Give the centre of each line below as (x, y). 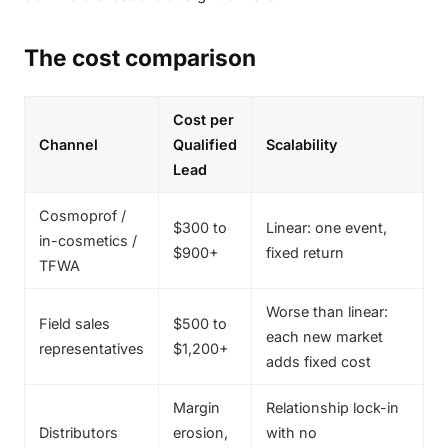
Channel (68, 144)
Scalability (301, 144)
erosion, (200, 432)
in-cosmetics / (88, 240)
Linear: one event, (326, 227)
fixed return (305, 252)
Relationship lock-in (332, 407)
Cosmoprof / (82, 215)
